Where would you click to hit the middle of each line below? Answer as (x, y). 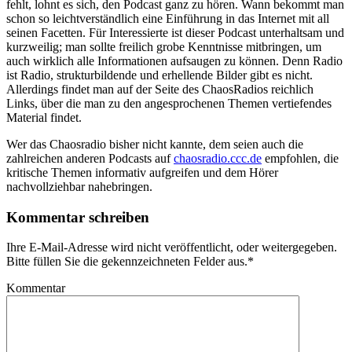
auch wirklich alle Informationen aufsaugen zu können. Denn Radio (174, 60)
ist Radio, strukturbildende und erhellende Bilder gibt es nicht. (159, 75)
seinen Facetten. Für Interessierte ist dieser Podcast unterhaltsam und (175, 32)
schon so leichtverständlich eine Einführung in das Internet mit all (168, 18)
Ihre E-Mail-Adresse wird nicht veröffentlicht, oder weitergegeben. (172, 247)
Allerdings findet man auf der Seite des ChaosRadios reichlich (160, 89)
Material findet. (44, 117)
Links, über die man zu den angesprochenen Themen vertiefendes (169, 103)
